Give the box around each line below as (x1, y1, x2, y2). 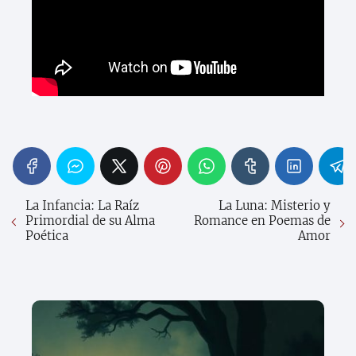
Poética (25, 228, 68, 244)
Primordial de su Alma (25, 213, 155, 229)
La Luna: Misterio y (219, 198, 331, 214)
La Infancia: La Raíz (25, 198, 139, 214)
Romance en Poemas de (194, 213, 331, 229)
